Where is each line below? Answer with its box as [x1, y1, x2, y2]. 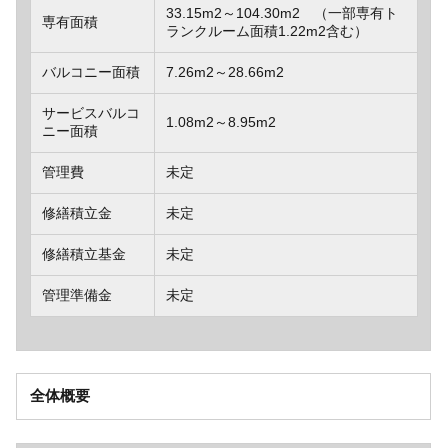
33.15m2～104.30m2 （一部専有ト [165, 4, 398, 21]
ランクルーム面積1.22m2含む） [165, 22, 368, 39]
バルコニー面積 [41, 63, 140, 80]
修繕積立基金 [41, 245, 126, 262]
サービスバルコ [41, 104, 140, 121]
